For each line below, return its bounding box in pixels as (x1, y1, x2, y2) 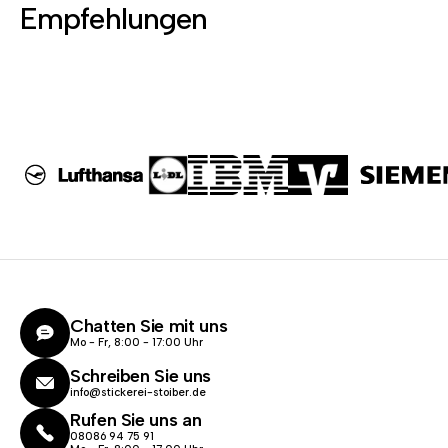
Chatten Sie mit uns (70, 315, 228, 337)
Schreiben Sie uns (70, 365, 211, 387)
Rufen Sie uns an (70, 408, 202, 431)
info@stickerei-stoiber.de (70, 386, 206, 399)
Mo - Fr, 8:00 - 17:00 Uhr (70, 336, 203, 349)
